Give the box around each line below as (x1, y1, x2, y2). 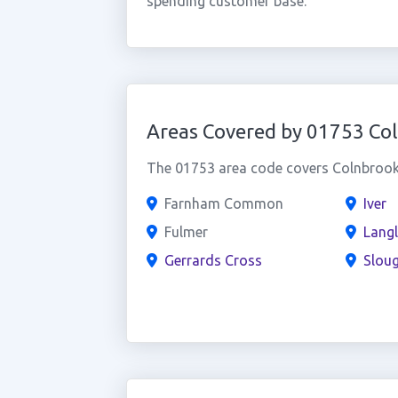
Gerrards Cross (163, 252, 262, 268)
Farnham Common (163, 195, 283, 211)
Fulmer (163, 224, 208, 240)
